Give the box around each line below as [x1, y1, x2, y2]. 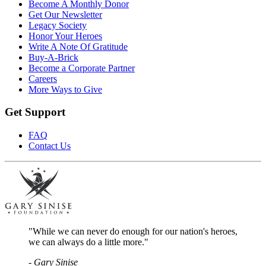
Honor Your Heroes [28, 30, 102, 41]
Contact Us [28, 141, 71, 151]
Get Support [5, 106, 65, 119]
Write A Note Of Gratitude [28, 41, 128, 52]
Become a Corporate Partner [28, 62, 135, 73]
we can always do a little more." [28, 237, 148, 248]
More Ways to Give [28, 84, 102, 94]
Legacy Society [28, 20, 87, 30]
